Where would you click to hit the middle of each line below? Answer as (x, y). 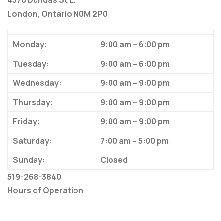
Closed (114, 160)
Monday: (30, 45)
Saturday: (33, 141)
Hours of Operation (45, 191)
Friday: (26, 122)
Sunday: (29, 160)
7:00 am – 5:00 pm (134, 141)
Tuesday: (31, 64)
